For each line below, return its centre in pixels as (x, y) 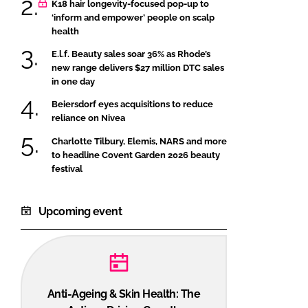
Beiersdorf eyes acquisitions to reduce (132, 104)
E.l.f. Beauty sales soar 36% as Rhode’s (131, 54)
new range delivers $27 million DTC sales (138, 67)
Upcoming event (80, 211)
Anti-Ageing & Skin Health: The (124, 294)
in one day (73, 81)
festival (67, 168)
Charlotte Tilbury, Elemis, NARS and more (139, 141)
